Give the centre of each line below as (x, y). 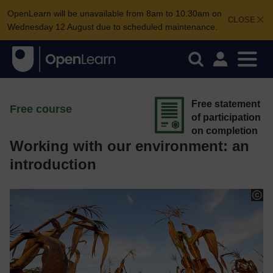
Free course (41, 109)
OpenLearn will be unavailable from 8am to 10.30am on (115, 13)
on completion (225, 131)
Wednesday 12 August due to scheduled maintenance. (112, 27)
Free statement (226, 104)
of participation (226, 117)
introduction (53, 164)
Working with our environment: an (129, 146)
